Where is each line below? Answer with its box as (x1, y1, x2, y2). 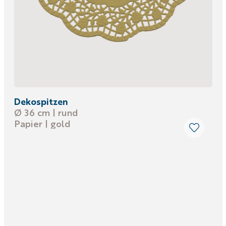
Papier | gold (14, 117, 73, 130)
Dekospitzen (14, 95, 68, 107)
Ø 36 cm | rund (14, 106, 78, 119)
